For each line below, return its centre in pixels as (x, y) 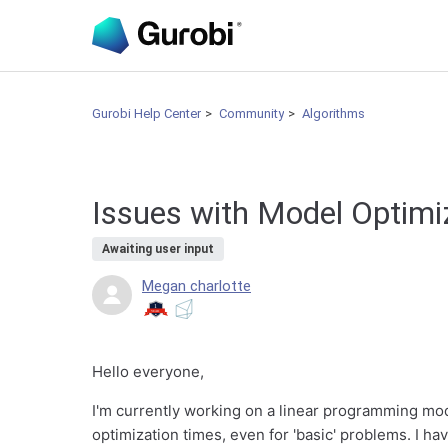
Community (251, 113)
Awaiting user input (158, 249)
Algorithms (333, 113)
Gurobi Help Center (146, 113)
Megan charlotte (196, 286)
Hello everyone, (148, 371)
